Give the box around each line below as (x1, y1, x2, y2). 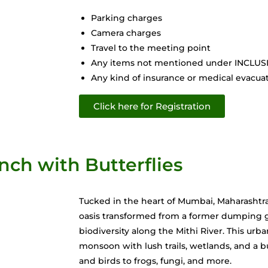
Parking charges (91, 12, 162, 23)
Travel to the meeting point (91, 42, 211, 53)
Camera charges (91, 27, 161, 38)
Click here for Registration (93, 100, 211, 112)
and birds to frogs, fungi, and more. (79, 255, 232, 266)
